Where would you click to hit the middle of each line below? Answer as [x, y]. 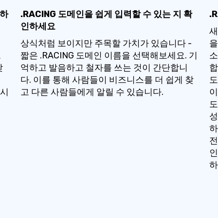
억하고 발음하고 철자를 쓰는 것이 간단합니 [104, 68]
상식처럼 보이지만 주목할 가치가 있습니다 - [106, 43]
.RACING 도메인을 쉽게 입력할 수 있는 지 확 [106, 14]
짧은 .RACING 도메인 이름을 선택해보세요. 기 [109, 55]
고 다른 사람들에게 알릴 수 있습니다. [92, 92]
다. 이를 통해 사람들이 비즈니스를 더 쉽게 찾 [107, 80]
